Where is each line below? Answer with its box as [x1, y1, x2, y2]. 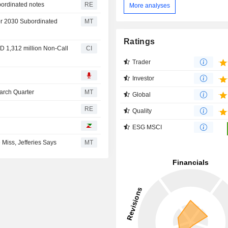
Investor [132, 74, 155, 82]
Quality [132, 107, 152, 115]
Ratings [124, 37, 155, 46]
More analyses [129, 2, 170, 10]
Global [132, 91, 151, 98]
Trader [132, 58, 151, 66]
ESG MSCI [132, 123, 162, 131]
